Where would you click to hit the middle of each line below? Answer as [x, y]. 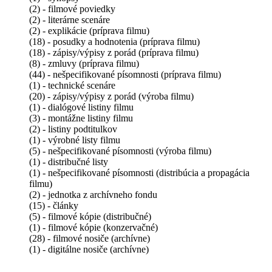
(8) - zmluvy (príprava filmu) [84, 64]
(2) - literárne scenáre [70, 20]
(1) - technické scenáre [72, 86]
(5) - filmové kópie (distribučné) [90, 217]
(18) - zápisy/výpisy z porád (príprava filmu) [114, 53]
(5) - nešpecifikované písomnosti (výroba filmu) [120, 151]
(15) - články [54, 206]
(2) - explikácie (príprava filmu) [89, 31]
